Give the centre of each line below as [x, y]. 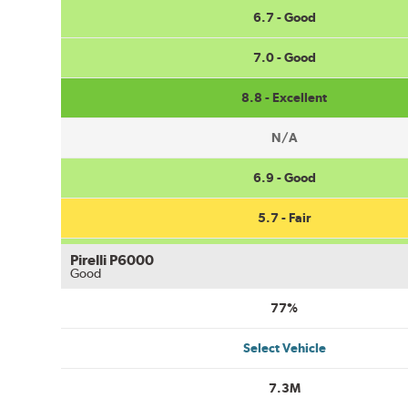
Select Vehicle [284, 347]
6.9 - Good [284, 177]
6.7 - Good [284, 17]
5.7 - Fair [285, 217]
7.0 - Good [284, 57]
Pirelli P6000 [112, 260]
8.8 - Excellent [285, 97]
